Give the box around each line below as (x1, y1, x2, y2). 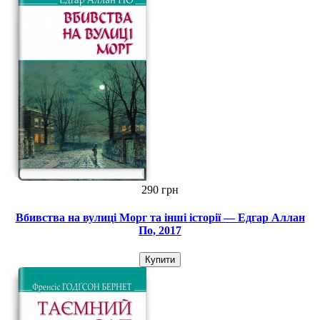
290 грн (141, 183, 179, 196)
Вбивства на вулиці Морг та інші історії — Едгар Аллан (15, 211, 305, 224)
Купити (145, 254, 175, 266)
